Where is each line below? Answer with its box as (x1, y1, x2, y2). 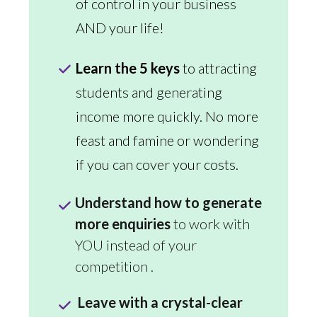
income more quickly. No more (76, 107, 258, 125)
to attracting (180, 59, 257, 76)
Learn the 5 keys (76, 59, 180, 76)
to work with (171, 214, 250, 232)
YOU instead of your (75, 236, 197, 253)
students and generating (76, 83, 222, 100)
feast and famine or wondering (76, 131, 259, 149)
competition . (75, 257, 154, 275)
